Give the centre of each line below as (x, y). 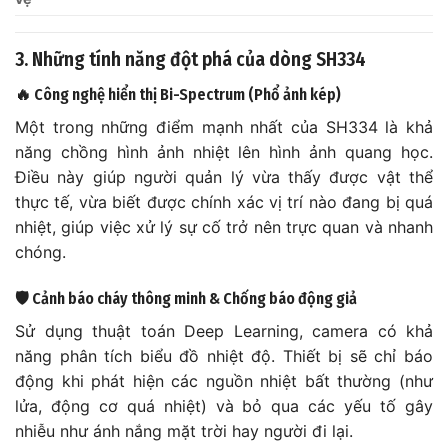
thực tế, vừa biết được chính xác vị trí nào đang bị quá (224, 201)
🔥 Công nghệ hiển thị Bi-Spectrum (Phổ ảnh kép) (178, 94)
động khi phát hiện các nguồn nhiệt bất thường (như (224, 380)
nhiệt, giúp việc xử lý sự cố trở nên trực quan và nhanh (224, 226)
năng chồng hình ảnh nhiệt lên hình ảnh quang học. (224, 151)
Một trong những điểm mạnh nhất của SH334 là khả (224, 126)
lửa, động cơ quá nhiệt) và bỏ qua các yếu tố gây (224, 405)
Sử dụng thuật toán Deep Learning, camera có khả (224, 330)
